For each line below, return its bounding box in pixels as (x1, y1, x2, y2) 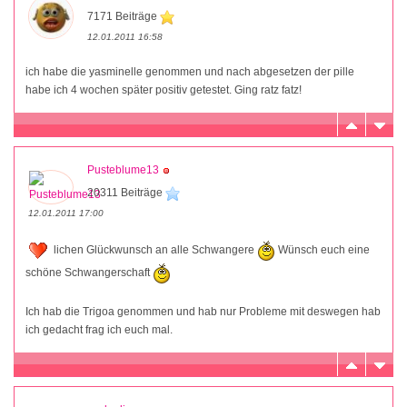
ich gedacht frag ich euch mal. (25, 323, 173, 337)
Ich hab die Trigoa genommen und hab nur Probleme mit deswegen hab (25, 305, 381, 319)
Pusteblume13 (87, 164, 159, 177)
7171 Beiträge (87, 10, 160, 24)
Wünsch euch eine (275, 243, 370, 257)
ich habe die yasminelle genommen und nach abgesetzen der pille (25, 65, 354, 79)
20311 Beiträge (87, 186, 165, 200)
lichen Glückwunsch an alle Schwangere (51, 243, 257, 257)
